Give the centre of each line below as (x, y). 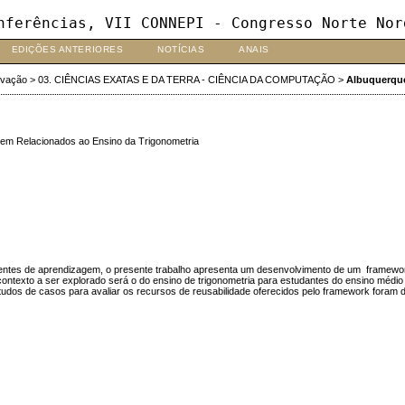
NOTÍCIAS (181, 49)
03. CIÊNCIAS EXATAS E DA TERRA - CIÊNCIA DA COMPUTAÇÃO (186, 80)
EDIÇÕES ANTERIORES (67, 49)
